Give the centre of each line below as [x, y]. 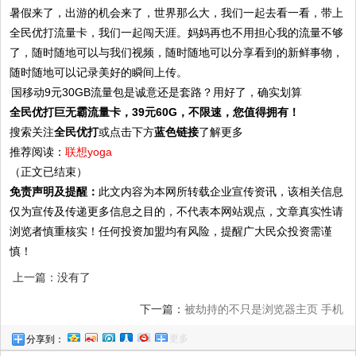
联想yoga [89, 152]
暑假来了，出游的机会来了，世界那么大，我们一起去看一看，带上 [177, 12]
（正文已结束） [49, 172]
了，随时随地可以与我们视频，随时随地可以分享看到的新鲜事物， [177, 52]
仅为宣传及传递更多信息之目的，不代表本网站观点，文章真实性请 [177, 212]
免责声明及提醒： [54, 192]
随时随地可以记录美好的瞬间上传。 [99, 72]
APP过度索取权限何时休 [282, 341]
